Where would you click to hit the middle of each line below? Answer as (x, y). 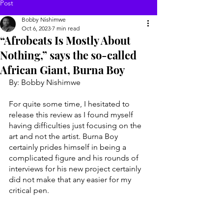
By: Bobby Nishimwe (46, 82)
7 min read (66, 28)
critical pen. (30, 190)
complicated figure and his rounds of (75, 158)
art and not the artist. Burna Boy (64, 136)
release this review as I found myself (72, 115)
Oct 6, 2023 (36, 28)
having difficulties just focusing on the (76, 125)
